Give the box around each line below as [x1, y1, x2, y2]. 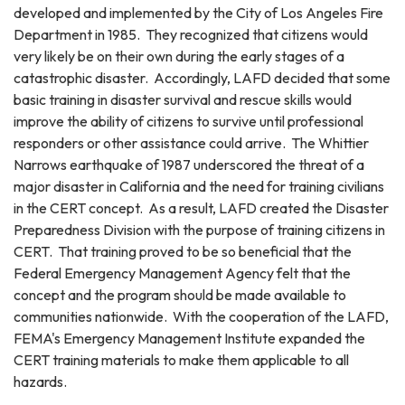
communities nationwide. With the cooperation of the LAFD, [14, 306, 389, 325]
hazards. [14, 372, 67, 391]
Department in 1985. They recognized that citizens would [14, 24, 368, 43]
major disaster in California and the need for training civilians [14, 176, 384, 195]
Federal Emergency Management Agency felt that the [14, 263, 351, 282]
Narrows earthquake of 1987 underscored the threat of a [14, 155, 364, 174]
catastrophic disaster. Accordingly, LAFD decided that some [14, 68, 391, 87]
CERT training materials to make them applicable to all [14, 350, 349, 369]
